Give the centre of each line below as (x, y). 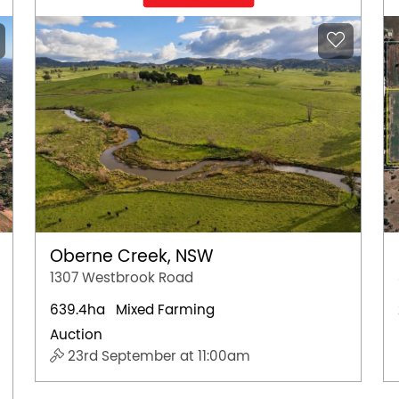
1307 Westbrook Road (122, 277)
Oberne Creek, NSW (132, 256)
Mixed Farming (165, 309)
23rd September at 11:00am (157, 356)
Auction (76, 334)
